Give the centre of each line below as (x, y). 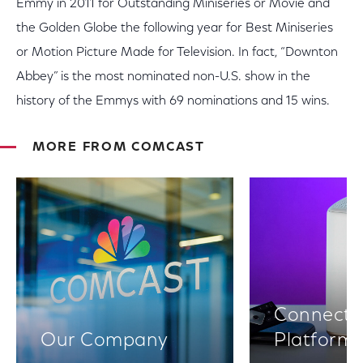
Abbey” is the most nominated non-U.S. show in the (163, 77)
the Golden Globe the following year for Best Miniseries (175, 28)
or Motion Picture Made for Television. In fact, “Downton (177, 53)
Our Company (105, 341)
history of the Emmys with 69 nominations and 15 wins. (173, 101)
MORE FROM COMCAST (119, 147)
